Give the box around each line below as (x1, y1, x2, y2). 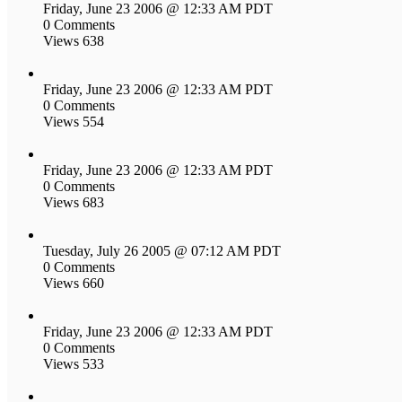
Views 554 (43, 113, 104, 129)
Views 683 (43, 194, 104, 210)
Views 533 (43, 355, 104, 371)
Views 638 (43, 32, 104, 48)
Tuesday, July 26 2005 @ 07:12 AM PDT (43, 242, 281, 258)
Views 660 (43, 275, 104, 291)
